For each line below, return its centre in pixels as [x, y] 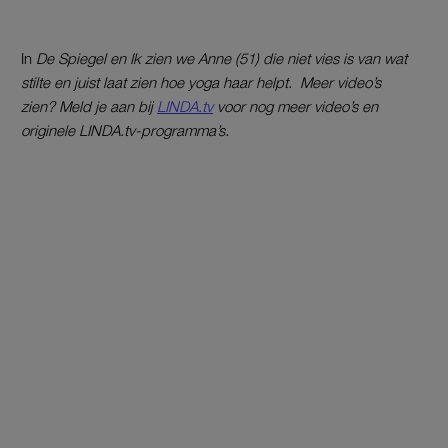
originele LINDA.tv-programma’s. [125, 130]
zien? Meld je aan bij [89, 106]
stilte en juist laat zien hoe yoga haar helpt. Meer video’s [201, 82]
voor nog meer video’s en [295, 106]
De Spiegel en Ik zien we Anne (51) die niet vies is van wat [221, 58]
